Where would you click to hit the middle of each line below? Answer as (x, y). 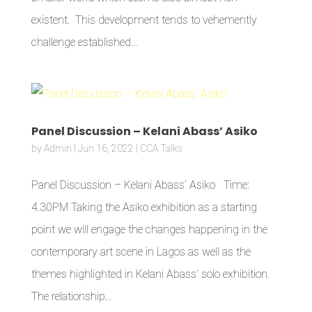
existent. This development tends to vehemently (144, 20)
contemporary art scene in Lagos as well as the (141, 252)
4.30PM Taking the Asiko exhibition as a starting (144, 207)
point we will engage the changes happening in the (149, 229)
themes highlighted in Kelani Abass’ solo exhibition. (150, 274)
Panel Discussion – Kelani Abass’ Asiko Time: (140, 185)
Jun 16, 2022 (106, 148)
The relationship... (71, 296)
